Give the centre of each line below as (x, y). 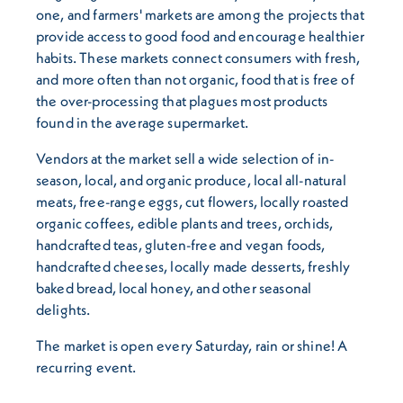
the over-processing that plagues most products (182, 100)
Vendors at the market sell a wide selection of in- (185, 158)
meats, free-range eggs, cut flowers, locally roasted (193, 201)
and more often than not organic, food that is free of (195, 79)
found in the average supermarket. (143, 122)
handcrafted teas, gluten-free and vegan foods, (181, 244)
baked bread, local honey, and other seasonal (174, 287)
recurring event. (86, 367)
